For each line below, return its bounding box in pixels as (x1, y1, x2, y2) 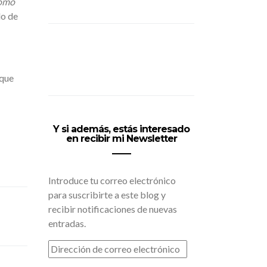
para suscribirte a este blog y (48, 189, 166, 200)
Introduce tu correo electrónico (48, 175, 176, 186)
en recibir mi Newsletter (66, 133, 177, 144)
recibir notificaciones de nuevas (48, 203, 177, 215)
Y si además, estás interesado (53, 123, 190, 135)
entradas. (48, 218, 86, 229)
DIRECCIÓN (48, 240, 85, 249)
